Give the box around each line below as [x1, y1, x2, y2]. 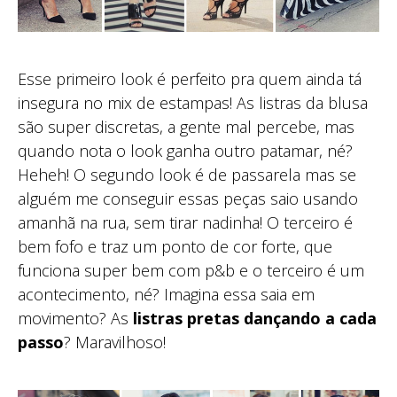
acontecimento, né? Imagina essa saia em [18, 283, 315, 305]
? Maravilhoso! [64, 331, 166, 353]
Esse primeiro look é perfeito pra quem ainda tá [18, 67, 362, 90]
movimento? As [18, 307, 133, 329]
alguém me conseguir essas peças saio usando [18, 187, 358, 209]
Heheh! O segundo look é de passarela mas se [18, 163, 356, 185]
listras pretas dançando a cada [133, 307, 377, 329]
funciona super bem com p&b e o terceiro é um [18, 259, 364, 281]
